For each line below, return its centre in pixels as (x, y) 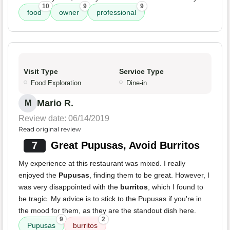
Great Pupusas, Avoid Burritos (125, 146)
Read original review (50, 129)
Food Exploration (56, 83)
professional (116, 13)
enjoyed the (39, 175)
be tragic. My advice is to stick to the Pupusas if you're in (110, 199)
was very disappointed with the (69, 187)
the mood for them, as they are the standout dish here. (107, 211)
